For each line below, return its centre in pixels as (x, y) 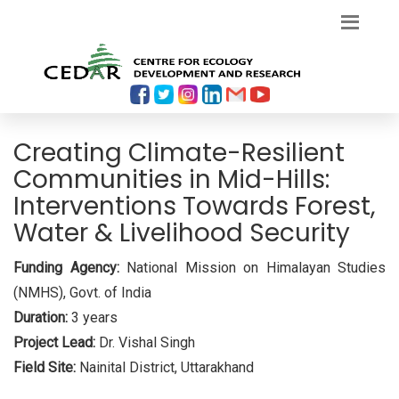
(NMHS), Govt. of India (82, 293)
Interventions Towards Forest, (195, 207)
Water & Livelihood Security (182, 233)
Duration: (41, 318)
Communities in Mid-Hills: (171, 180)
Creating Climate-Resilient (179, 153)
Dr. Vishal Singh (145, 343)
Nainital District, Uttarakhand (165, 368)
